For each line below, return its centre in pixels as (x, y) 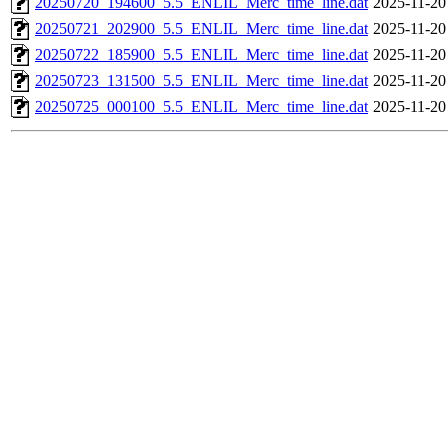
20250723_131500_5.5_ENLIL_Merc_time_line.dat (201, 81)
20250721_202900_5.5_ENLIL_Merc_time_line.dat (201, 29)
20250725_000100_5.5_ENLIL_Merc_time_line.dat (201, 107)
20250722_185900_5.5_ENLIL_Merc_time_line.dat (201, 55)
